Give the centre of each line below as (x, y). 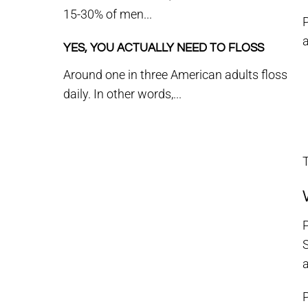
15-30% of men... (108, 14)
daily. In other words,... (122, 94)
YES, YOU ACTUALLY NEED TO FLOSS (164, 48)
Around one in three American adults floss (175, 75)
